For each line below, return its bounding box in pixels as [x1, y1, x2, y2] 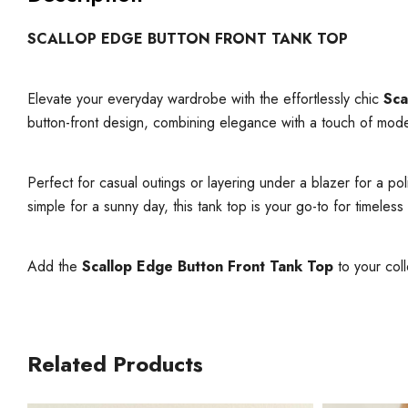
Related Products [27, 347, 203, 380]
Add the [27, 255, 82, 277]
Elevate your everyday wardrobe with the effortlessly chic [27, 87, 383, 109]
